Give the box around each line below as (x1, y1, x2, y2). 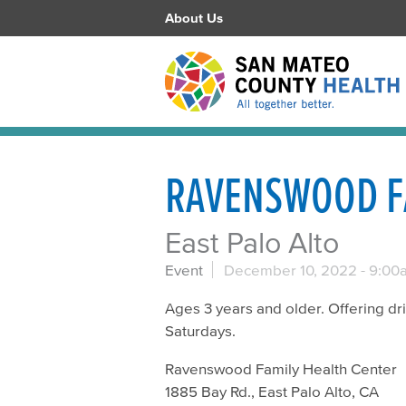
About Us (165, 10, 223, 25)
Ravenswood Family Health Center (165, 360, 397, 378)
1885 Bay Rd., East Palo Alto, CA (165, 382, 382, 401)
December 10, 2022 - (224, 261, 369, 279)
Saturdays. (165, 322, 236, 340)
